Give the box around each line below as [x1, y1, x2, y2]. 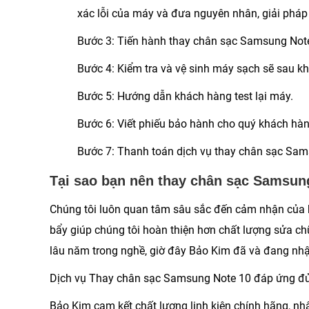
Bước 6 [77, 117, 112, 131]
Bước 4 [77, 62, 112, 76]
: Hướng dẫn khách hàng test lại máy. [112, 90, 293, 103]
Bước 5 [77, 90, 112, 103]
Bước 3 [77, 34, 112, 48]
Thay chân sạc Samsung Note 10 [86, 272, 254, 286]
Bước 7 [77, 145, 112, 159]
